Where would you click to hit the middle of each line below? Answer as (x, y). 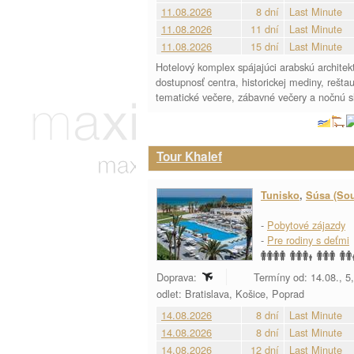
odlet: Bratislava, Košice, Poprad (232, 294)
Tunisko (280, 195)
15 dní (265, 46)
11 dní (265, 29)
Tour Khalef (189, 156)
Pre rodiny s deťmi (308, 240)
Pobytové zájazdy (306, 225)
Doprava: (178, 277)
